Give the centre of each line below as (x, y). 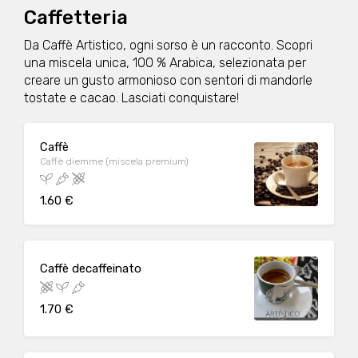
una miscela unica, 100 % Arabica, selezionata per (165, 63)
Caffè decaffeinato (91, 268)
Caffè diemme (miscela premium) (114, 161)
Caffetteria (76, 18)
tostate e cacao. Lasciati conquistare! (131, 98)
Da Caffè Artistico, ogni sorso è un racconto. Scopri (168, 45)
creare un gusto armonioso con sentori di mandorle (168, 80)
